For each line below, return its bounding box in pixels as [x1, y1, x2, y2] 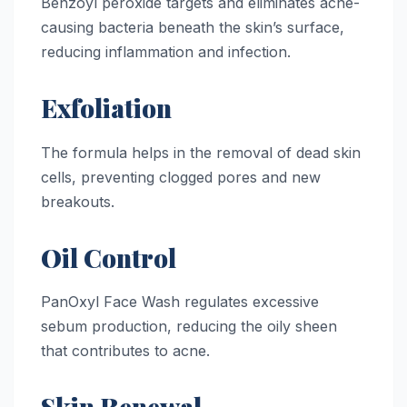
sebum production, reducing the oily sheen [41, 317, 337, 336]
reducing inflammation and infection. [41, 42, 291, 61]
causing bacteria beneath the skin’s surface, [41, 17, 344, 36]
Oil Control [41, 240, 176, 274]
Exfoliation [41, 90, 172, 124]
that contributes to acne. [41, 342, 210, 361]
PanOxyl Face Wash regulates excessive [41, 293, 319, 312]
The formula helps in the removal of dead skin [41, 143, 361, 162]
